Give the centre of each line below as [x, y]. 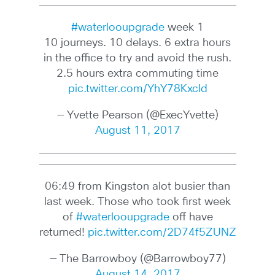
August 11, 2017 [137, 131]
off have [191, 217]
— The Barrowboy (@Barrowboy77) [137, 259]
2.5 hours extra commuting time [137, 74]
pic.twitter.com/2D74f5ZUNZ [162, 233]
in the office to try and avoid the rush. [137, 58]
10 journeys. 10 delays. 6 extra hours [137, 43]
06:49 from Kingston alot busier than [137, 187]
